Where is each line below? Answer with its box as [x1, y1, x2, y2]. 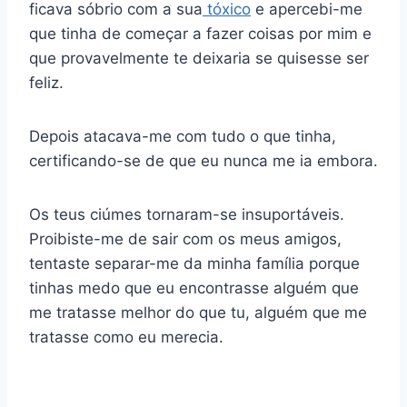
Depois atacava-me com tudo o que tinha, [29, 127, 336, 146]
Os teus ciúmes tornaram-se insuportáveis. [29, 205, 344, 224]
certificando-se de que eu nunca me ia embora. [29, 152, 378, 171]
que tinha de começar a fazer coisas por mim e [29, 25, 372, 44]
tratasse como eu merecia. [29, 328, 223, 347]
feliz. [29, 74, 64, 93]
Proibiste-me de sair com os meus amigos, [29, 230, 342, 249]
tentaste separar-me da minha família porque [29, 254, 360, 273]
